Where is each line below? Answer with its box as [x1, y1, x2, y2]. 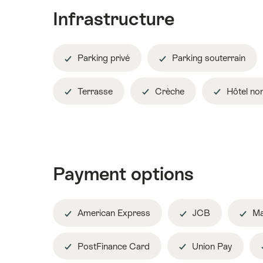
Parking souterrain [170, 53, 245, 63]
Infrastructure [53, 8, 174, 30]
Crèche [153, 86, 184, 96]
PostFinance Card [75, 241, 150, 251]
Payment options [53, 163, 194, 185]
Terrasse [75, 86, 113, 96]
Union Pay [190, 241, 232, 251]
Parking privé [75, 53, 130, 63]
